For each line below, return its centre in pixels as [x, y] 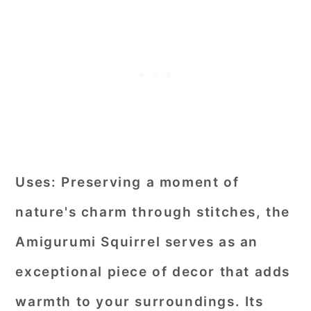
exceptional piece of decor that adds [153, 272]
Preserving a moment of [148, 182]
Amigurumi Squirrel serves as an [137, 242]
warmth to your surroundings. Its [140, 302]
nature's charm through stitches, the [153, 212]
